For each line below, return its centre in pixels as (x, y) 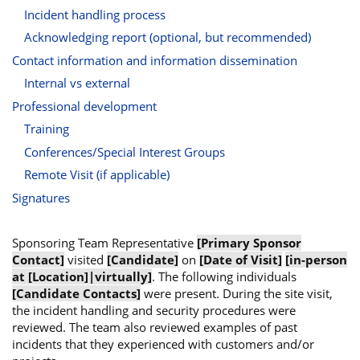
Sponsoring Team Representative (104, 242)
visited (86, 259)
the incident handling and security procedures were (154, 310)
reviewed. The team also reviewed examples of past (155, 327)
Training (47, 129)
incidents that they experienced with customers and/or (163, 344)
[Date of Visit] (241, 259)
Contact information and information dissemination (155, 60)
